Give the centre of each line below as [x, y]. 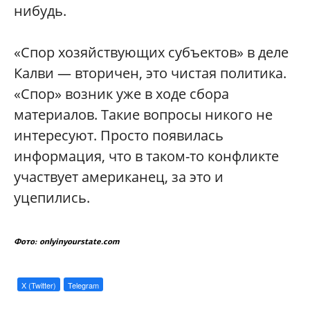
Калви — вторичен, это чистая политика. [150, 73]
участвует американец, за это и [119, 177]
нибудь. [40, 11]
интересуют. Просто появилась [119, 136]
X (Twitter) [39, 285]
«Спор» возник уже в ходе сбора [121, 94]
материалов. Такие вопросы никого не [143, 115]
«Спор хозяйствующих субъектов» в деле [151, 53]
